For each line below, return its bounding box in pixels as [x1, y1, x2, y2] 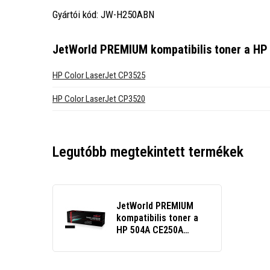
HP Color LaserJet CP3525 [52, 70, 145, 81]
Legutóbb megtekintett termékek [52, 143, 243, 161]
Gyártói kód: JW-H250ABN [52, 8, 154, 21]
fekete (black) [116, 236, 173, 248]
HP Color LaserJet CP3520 [52, 93, 145, 105]
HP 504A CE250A [116, 224, 183, 236]
